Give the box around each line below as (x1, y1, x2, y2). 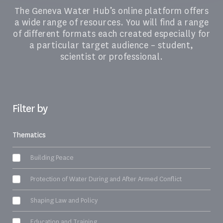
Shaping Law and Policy (30, 196, 98, 205)
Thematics (12, 130, 46, 139)
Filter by (12, 102, 47, 115)
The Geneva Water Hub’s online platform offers (14, 5, 209, 17)
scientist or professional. (60, 51, 163, 63)
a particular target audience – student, (29, 39, 194, 51)
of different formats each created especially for (13, 28, 210, 40)
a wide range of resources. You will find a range (14, 16, 209, 28)
